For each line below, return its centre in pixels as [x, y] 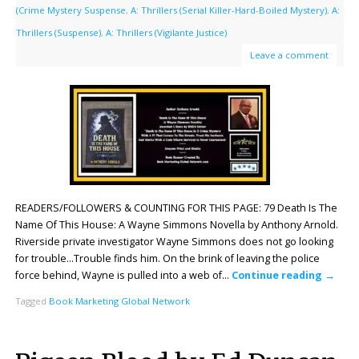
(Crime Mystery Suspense [71, 10]
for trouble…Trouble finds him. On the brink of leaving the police [167, 258]
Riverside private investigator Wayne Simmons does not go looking [174, 241]
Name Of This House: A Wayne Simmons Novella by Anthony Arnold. [176, 224]
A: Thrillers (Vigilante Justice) [166, 32]
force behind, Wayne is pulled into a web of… [123, 275]
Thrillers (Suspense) [58, 32]
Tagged [32, 301]
